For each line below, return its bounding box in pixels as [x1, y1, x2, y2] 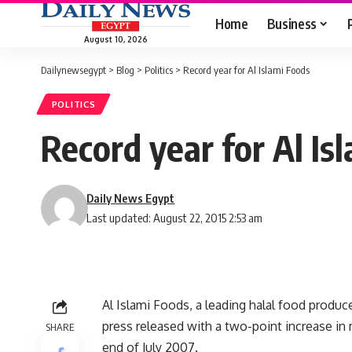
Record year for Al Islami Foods [183, 64, 310, 76]
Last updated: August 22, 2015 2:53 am [86, 211, 263, 225]
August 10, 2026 [83, 34, 148, 44]
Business [266, 14, 317, 32]
